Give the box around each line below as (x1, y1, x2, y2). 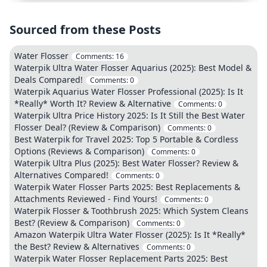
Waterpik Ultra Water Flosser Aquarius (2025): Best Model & (14, 62, 252, 73)
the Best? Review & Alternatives (14, 241, 139, 252)
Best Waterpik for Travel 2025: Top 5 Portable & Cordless (14, 133, 238, 145)
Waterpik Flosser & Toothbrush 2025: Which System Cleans (14, 205, 249, 216)
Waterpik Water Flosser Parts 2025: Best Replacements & (14, 181, 240, 193)
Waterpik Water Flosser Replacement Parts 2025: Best (14, 253, 228, 264)
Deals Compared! (14, 74, 83, 85)
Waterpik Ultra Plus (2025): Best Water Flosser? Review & (14, 157, 238, 169)
